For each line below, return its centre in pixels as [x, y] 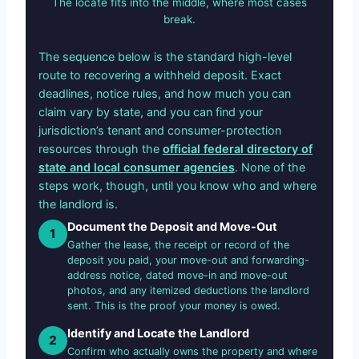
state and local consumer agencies [137, 167]
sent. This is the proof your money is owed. [174, 305]
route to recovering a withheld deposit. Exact [160, 75]
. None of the [270, 167]
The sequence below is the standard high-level [165, 56]
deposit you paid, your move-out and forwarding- [188, 260]
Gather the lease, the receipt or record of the [178, 244]
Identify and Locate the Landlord [158, 333]
